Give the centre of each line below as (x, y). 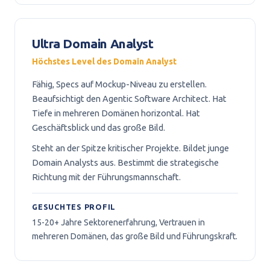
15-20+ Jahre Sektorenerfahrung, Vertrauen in (118, 222)
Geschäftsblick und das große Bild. (99, 127)
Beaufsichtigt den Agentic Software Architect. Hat (129, 99)
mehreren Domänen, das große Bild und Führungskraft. (135, 236)
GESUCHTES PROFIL (74, 207)
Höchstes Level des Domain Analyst (104, 61)
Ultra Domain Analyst (93, 43)
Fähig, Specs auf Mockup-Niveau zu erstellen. (119, 84)
